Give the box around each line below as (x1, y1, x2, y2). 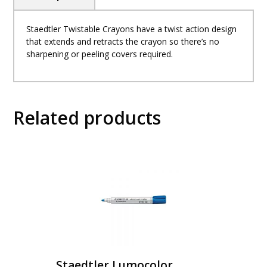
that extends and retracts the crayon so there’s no (26, 36, 220, 48)
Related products (13, 105, 162, 131)
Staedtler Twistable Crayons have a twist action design (26, 23, 237, 35)
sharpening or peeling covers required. (26, 48, 173, 60)
